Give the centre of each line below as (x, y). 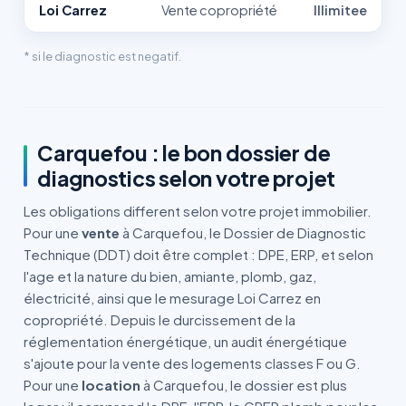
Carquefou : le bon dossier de (184, 153)
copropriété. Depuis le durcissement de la (159, 319)
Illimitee (340, 10)
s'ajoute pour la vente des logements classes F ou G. (192, 363)
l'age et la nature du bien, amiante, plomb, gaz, (170, 276)
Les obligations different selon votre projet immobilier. (198, 211)
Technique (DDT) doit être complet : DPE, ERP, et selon (198, 254)
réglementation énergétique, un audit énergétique (185, 341)
